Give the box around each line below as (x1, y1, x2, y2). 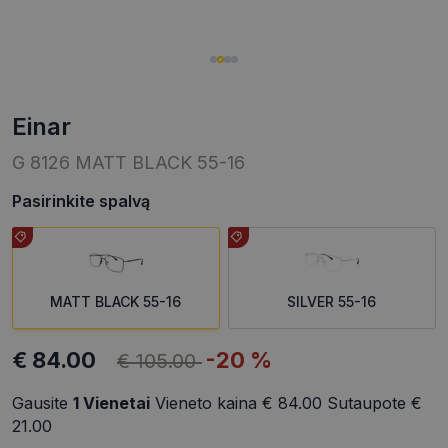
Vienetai (79, 393, 150, 414)
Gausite (12, 393, 73, 414)
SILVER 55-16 (287, 293, 377, 311)
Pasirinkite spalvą (12, 191, 150, 212)
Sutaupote (322, 393, 411, 414)
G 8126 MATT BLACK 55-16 (12, 152, 245, 174)
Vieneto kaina (150, 393, 262, 414)
